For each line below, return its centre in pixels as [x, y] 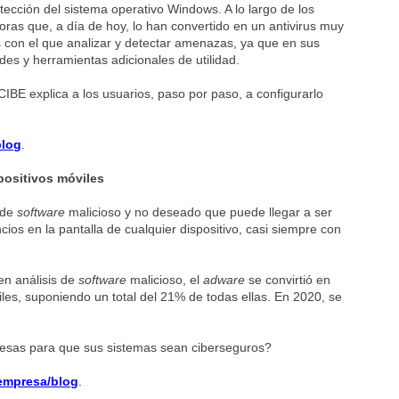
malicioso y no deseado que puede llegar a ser [199, 212]
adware [224, 280]
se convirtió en [288, 280]
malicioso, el [165, 280]
